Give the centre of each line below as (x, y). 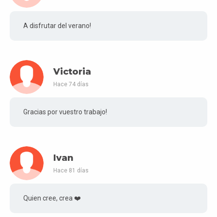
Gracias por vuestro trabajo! (65, 112)
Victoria (72, 72)
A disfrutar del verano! (57, 25)
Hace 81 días (71, 171)
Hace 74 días (71, 85)
